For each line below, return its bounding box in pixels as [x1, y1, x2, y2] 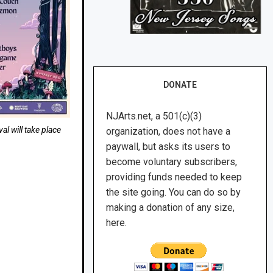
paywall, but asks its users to [106, 141, 231, 153]
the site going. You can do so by [106, 186, 241, 199]
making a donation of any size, [106, 202, 235, 214]
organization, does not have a [106, 126, 231, 138]
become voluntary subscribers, [106, 156, 238, 168]
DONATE [163, 80, 197, 90]
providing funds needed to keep [106, 171, 243, 183]
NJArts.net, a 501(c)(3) [106, 110, 202, 122]
